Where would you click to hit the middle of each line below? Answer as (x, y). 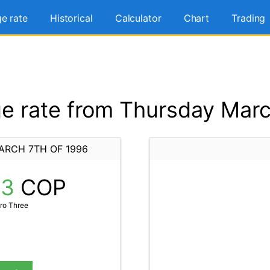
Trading (249, 18)
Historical (71, 18)
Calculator (138, 18)
